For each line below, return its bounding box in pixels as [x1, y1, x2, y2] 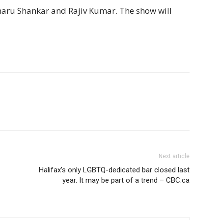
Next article [159, 153, 190, 160]
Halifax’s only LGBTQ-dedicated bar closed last [39, 165, 190, 174]
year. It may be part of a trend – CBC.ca [62, 176, 190, 185]
